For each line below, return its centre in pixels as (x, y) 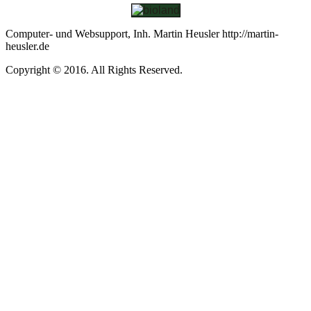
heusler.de (27, 46)
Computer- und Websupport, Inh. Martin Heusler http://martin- (142, 34)
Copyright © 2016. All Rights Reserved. (94, 70)
